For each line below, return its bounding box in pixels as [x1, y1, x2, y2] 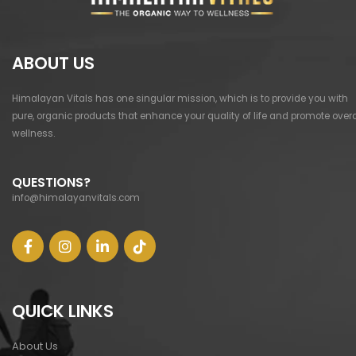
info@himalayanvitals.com [12, 192, 140, 205]
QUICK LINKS [12, 299, 114, 323]
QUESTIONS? [12, 173, 91, 192]
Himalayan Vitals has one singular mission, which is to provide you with [12, 91, 348, 105]
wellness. [12, 126, 55, 140]
